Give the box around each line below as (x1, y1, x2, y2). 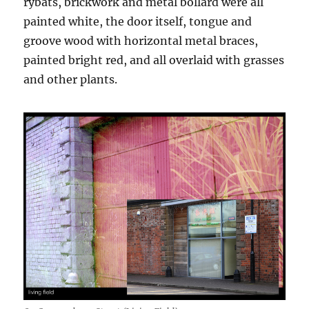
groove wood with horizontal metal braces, (23, 33, 259, 48)
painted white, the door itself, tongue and (23, 14, 252, 28)
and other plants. (23, 72, 118, 86)
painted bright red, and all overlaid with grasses (23, 52, 285, 67)
